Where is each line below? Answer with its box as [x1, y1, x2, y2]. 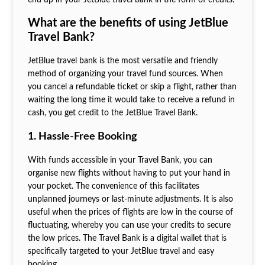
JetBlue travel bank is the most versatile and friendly [27, 57, 218, 66]
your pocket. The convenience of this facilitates [27, 182, 199, 191]
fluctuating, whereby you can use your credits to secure [27, 221, 231, 230]
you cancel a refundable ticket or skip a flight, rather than [27, 83, 237, 92]
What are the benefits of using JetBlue [27, 17, 228, 30]
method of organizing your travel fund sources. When [27, 70, 223, 79]
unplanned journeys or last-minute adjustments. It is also [27, 195, 233, 204]
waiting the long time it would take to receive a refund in [27, 96, 235, 105]
